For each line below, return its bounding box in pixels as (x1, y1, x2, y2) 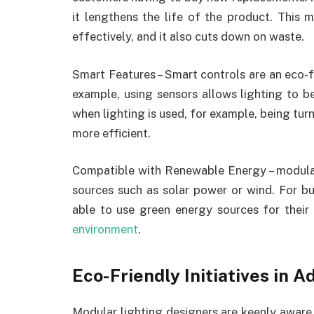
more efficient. (72, 125, 151, 140)
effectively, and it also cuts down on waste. (72, 29, 304, 44)
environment (72, 222, 138, 237)
